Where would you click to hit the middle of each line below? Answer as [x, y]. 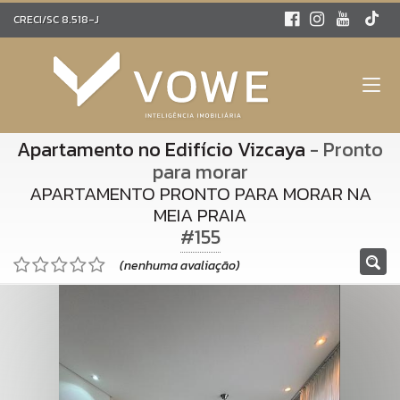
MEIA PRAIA [200, 215]
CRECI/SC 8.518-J [56, 20]
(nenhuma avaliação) [180, 266]
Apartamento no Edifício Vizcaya [161, 150]
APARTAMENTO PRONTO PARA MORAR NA [200, 193]
